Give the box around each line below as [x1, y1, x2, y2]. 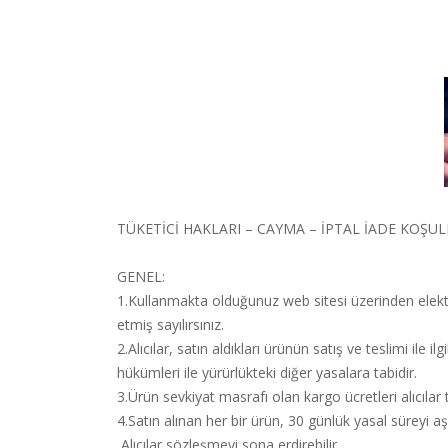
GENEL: [117, 267, 165, 286]
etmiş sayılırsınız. [117, 315, 224, 334]
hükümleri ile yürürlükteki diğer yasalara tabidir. [117, 363, 421, 382]
